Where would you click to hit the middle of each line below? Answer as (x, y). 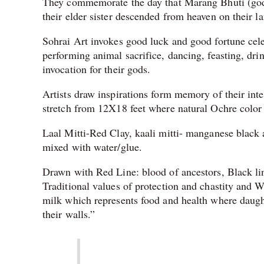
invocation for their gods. (98, 69)
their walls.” (69, 214)
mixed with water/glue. (94, 147)
